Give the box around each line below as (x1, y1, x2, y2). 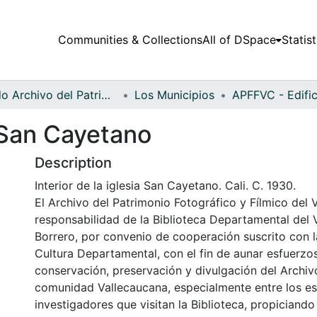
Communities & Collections (57, 33, 202, 47)
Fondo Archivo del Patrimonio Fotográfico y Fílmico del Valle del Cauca (101, 87, 110, 102)
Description (35, 154, 112, 171)
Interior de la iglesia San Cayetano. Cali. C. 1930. (35, 178, 296, 192)
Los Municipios (134, 87, 214, 102)
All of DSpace (202, 33, 276, 47)
